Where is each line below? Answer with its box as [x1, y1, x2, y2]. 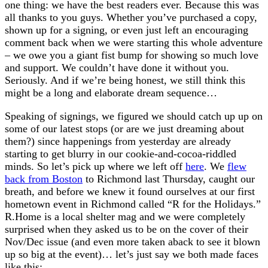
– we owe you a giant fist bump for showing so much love [5, 48, 258, 61]
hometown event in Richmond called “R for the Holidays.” [5, 197, 261, 210]
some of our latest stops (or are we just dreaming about [5, 122, 244, 135]
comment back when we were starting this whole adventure [5, 36, 263, 48]
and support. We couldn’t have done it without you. [5, 61, 229, 74]
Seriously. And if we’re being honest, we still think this [5, 74, 245, 86]
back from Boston [5, 172, 83, 185]
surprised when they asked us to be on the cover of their [5, 223, 248, 235]
